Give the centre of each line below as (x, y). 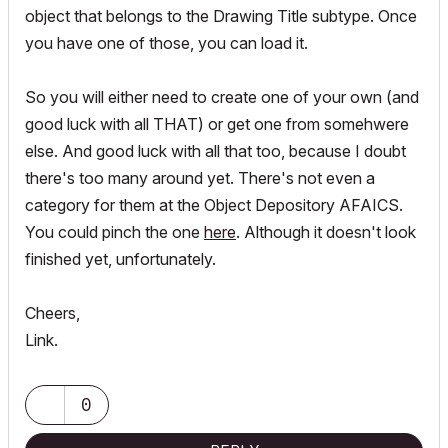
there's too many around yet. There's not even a (200, 178)
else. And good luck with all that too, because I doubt (215, 151)
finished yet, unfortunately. (120, 259)
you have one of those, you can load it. (166, 43)
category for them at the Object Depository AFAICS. (214, 205)
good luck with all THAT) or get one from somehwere (217, 124)
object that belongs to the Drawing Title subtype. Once (221, 16)
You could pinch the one (114, 232)
